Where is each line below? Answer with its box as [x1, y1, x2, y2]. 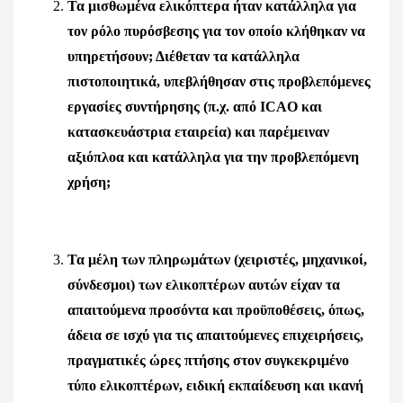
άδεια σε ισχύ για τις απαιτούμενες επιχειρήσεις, [67, 327, 363, 343]
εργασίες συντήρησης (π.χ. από [67, 99, 260, 114]
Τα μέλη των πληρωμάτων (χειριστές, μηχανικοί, [67, 252, 367, 267]
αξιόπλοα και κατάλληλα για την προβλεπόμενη [67, 149, 359, 165]
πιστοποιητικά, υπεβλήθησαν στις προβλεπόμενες [67, 74, 371, 89]
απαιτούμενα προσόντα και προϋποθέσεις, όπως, [67, 302, 364, 318]
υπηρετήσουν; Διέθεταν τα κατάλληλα [67, 49, 300, 64]
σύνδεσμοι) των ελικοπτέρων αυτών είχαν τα [67, 277, 340, 292]
